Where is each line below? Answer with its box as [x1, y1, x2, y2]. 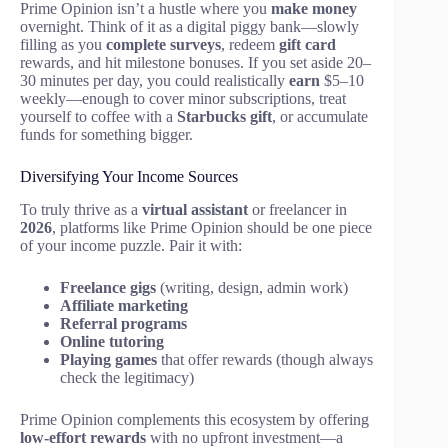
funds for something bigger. [20, 125, 193, 143]
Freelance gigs [60, 278, 156, 296]
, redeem [221, 35, 279, 53]
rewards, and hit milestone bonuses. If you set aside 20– [20, 53, 371, 71]
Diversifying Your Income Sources [20, 167, 238, 185]
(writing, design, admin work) [156, 278, 348, 296]
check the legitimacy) [60, 368, 194, 386]
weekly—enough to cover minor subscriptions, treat [20, 89, 346, 107]
